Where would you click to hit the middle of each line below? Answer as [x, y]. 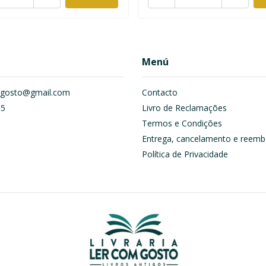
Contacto [160, 93]
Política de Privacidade [185, 154]
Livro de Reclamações [184, 108]
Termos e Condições [182, 123]
